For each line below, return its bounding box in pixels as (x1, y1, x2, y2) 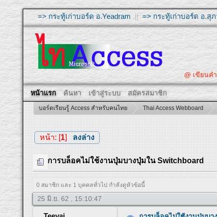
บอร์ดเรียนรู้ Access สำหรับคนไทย (39, 105, 128, 111)
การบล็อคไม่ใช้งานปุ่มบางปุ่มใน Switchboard (47, 156, 204, 165)
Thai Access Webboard (143, 105, 204, 111)
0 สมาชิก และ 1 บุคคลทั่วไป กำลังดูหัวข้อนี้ (36, 182, 145, 189)
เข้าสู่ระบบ (89, 89, 121, 97)
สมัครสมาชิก (128, 89, 168, 97)
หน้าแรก (31, 89, 57, 97)
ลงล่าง (72, 133, 94, 141)
